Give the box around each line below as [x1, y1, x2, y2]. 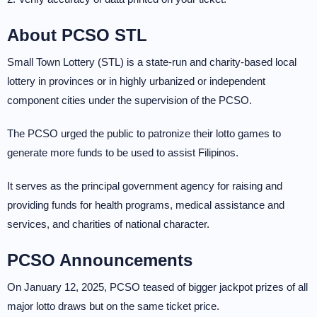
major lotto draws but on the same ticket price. [7, 300, 219, 312]
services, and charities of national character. [7, 218, 209, 230]
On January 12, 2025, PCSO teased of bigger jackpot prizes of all [7, 281, 308, 293]
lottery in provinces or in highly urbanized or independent [7, 75, 265, 87]
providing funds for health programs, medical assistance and [7, 199, 284, 211]
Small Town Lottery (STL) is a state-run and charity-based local [7, 56, 296, 68]
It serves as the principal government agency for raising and [7, 180, 282, 192]
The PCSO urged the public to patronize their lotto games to [7, 127, 281, 139]
